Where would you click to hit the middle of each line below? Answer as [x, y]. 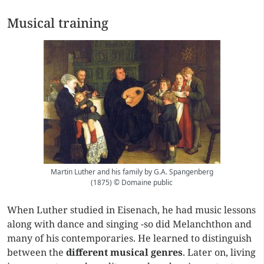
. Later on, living [219, 252]
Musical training [58, 23]
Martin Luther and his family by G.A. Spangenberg [132, 172]
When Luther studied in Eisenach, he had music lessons [131, 210]
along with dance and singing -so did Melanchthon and [129, 224]
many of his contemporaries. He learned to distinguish [129, 238]
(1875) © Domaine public [132, 182]
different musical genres [124, 252]
